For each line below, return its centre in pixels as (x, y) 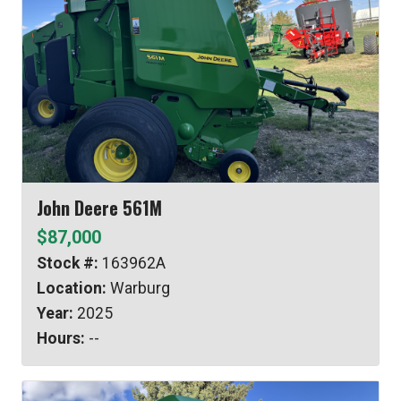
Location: (72, 288)
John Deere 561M (99, 207)
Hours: (61, 338)
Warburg (138, 288)
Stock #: (68, 263)
